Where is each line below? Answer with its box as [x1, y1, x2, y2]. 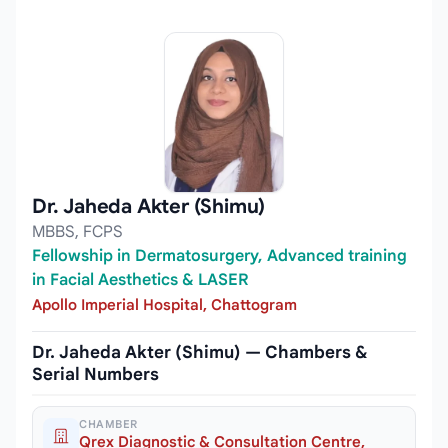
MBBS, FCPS [32, 221, 123, 242]
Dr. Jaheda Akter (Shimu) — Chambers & [32, 342, 367, 364]
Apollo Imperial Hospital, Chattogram [32, 296, 297, 315]
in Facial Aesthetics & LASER [32, 269, 248, 290]
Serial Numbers [32, 364, 159, 386]
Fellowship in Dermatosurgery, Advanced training [32, 245, 407, 266]
